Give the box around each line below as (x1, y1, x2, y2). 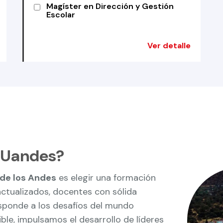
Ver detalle (147, 40, 191, 51)
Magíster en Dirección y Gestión (46, 1, 174, 11)
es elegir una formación (56, 172, 156, 184)
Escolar (46, 9, 75, 20)
